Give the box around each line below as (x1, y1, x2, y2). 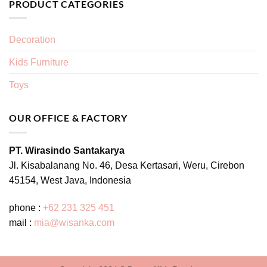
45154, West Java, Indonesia (9, 175, 131, 185)
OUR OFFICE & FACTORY (9, 112, 128, 124)
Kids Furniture (9, 57, 69, 68)
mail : (9, 217, 34, 228)
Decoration (9, 35, 55, 45)
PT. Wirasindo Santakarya (9, 145, 125, 156)
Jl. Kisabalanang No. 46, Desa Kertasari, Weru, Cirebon (9, 160, 244, 170)
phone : (9, 202, 43, 213)
